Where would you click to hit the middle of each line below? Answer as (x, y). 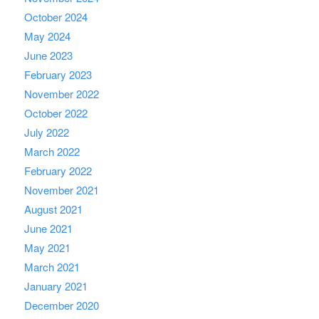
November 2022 (61, 93)
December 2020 (61, 305)
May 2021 (47, 247)
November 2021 (61, 189)
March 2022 (52, 151)
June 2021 (48, 228)
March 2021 (52, 266)
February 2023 (58, 74)
